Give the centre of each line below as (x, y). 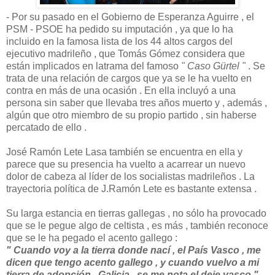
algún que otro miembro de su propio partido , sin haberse (131, 115)
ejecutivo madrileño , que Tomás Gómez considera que (126, 53)
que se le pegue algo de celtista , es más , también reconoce (137, 225)
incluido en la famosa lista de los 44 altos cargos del (119, 41)
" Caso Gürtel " (213, 66)
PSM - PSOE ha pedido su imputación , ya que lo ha (120, 29)
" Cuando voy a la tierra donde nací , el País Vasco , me (134, 250)
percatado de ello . (46, 127)
